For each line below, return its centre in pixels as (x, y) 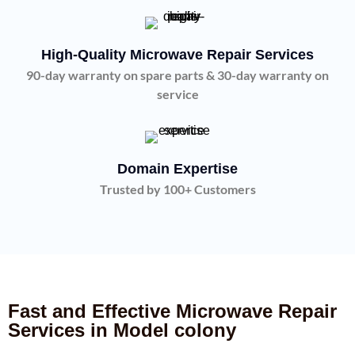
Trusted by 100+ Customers (177, 189)
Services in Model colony (122, 330)
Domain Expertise (177, 169)
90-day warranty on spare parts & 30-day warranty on (177, 75)
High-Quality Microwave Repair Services (177, 55)
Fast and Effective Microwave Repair (172, 311)
